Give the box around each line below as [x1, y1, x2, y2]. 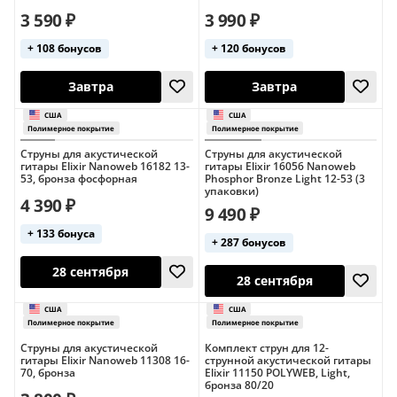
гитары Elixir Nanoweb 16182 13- [20, 159, 190, 174]
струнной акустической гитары [204, 353, 371, 368]
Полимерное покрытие [39, 125, 164, 140]
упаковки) [204, 183, 259, 198]
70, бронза [20, 365, 75, 380]
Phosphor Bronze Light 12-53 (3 [204, 171, 365, 186]
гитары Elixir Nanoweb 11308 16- [20, 353, 190, 368]
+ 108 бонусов [27, 41, 102, 56]
